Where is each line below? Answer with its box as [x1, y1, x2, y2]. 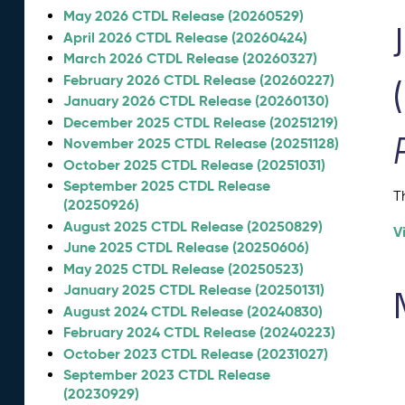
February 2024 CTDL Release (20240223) [63, 323, 336, 342]
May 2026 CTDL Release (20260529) [63, 6, 305, 25]
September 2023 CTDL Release [63, 365, 271, 384]
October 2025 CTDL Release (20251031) [63, 155, 326, 174]
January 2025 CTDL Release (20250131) [63, 280, 325, 299]
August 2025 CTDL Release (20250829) [63, 216, 324, 236]
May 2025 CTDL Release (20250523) [63, 259, 305, 278]
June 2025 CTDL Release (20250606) [63, 238, 310, 257]
